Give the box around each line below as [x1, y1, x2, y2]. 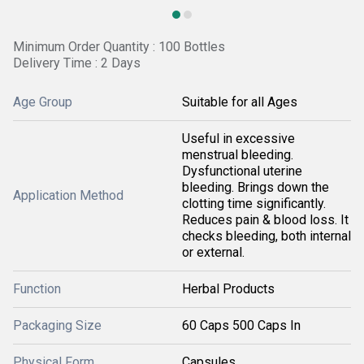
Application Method [13, 188, 123, 203]
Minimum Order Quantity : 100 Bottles [13, 39, 225, 54]
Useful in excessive [182, 131, 295, 146]
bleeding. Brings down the [182, 180, 329, 195]
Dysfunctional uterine [182, 163, 302, 179]
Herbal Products [182, 281, 275, 297]
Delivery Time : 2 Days [13, 55, 141, 71]
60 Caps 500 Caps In [182, 318, 301, 333]
